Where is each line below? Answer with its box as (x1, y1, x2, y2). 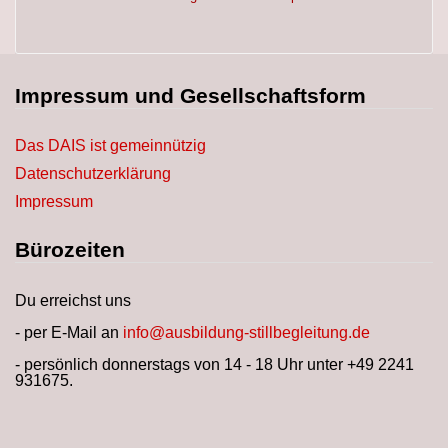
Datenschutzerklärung (15, 165, 171, 182)
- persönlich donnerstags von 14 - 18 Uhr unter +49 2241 (15, 356, 414, 373)
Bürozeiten (15, 238, 125, 261)
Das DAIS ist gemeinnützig (15, 137, 206, 154)
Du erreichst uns (15, 292, 131, 309)
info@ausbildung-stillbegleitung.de (123, 324, 370, 341)
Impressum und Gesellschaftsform (15, 84, 366, 107)
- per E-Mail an (15, 324, 123, 341)
